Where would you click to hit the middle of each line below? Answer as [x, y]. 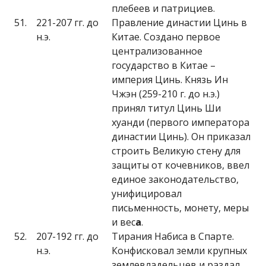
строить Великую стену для [176, 151]
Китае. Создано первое [166, 37]
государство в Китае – [164, 65]
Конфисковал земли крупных [179, 251]
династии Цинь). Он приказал [181, 137]
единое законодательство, [175, 179]
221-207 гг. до [67, 23]
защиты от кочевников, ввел [180, 165]
